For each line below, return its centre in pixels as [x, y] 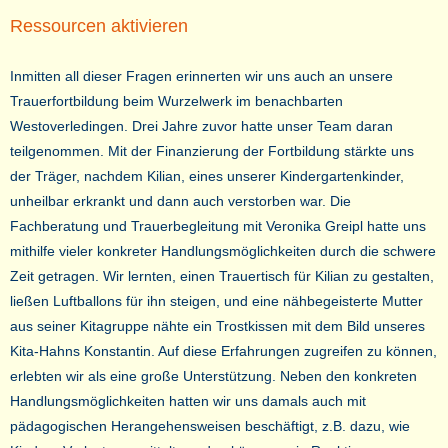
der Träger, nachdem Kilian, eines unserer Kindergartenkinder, [207, 176]
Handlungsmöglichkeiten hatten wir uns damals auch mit [188, 401]
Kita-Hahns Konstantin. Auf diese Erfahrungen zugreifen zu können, [223, 351]
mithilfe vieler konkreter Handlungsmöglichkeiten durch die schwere [223, 251]
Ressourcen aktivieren [99, 26]
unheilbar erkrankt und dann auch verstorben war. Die [180, 201]
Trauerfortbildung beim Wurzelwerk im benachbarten [176, 101]
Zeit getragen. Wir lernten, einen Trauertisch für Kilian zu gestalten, [222, 276]
